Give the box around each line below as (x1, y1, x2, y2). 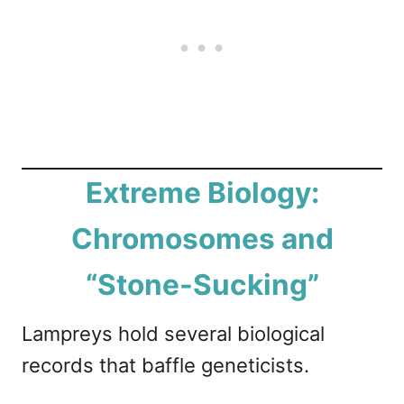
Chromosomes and (70, 221, 334, 257)
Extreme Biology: (85, 175, 319, 211)
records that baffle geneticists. (22, 353, 309, 378)
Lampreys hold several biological (22, 322, 325, 346)
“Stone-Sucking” (85, 267, 319, 303)
